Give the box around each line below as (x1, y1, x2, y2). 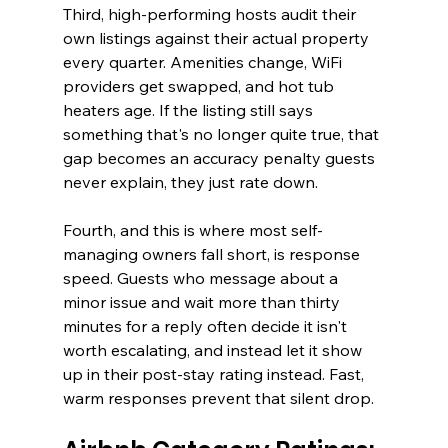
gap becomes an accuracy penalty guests (62, 148, 379, 169)
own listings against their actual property (62, 28, 373, 49)
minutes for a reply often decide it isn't (62, 316, 351, 337)
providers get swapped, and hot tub (62, 76, 338, 97)
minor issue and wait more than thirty (62, 292, 344, 313)
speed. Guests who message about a (62, 268, 342, 289)
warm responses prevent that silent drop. (62, 388, 374, 409)
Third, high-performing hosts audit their (62, 4, 360, 25)
